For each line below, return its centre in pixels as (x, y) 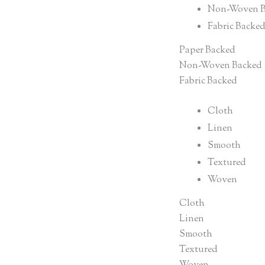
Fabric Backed (208, 81)
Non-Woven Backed (221, 66)
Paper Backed (207, 50)
